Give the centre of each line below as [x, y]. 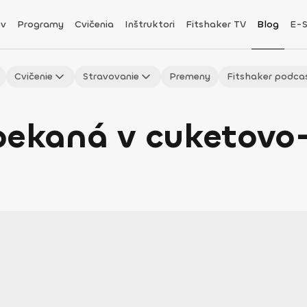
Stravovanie [111, 76]
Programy [40, 24]
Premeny [190, 76]
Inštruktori [149, 24]
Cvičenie [34, 76]
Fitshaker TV [216, 24]
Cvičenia [94, 24]
